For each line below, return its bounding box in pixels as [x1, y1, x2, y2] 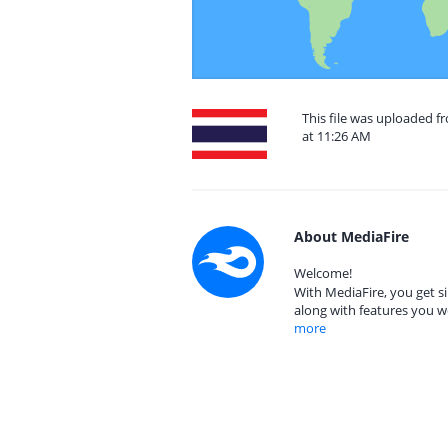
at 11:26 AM [302, 127, 371, 145]
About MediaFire [294, 227, 409, 246]
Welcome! [294, 264, 352, 282]
